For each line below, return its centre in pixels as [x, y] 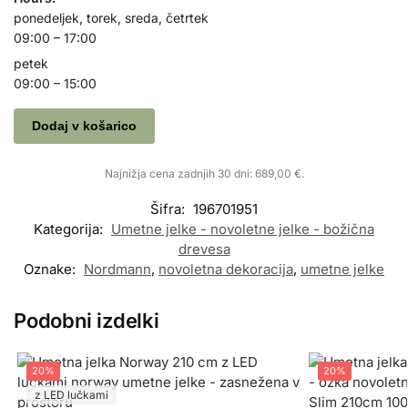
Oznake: [51, 270]
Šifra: [169, 209]
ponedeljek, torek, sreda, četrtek [111, 18]
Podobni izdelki [87, 321]
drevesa [204, 250]
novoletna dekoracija [226, 270]
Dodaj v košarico [84, 126]
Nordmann [117, 270]
